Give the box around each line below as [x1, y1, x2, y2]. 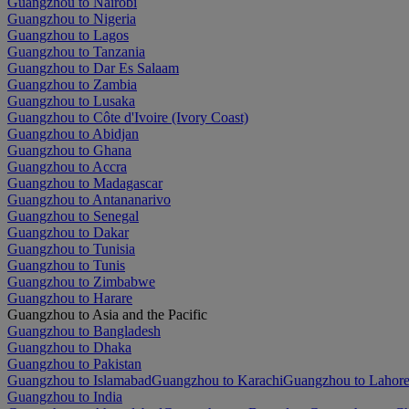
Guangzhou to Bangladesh [7, 322, 161, 339]
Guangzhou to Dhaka [7, 339, 131, 355]
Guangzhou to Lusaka [7, 92, 135, 109]
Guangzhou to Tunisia [7, 240, 135, 257]
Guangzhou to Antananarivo [7, 191, 171, 207]
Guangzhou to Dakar [7, 224, 129, 240]
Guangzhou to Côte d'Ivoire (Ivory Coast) [7, 109, 248, 125]
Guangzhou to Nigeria [7, 10, 136, 26]
